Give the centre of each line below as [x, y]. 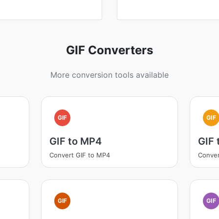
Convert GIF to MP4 [79, 155]
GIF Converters [109, 50]
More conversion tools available [109, 75]
